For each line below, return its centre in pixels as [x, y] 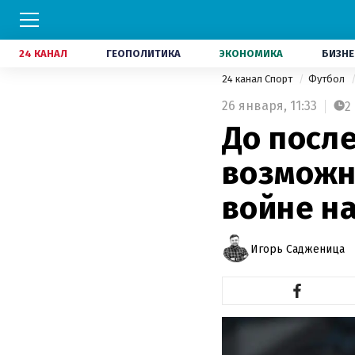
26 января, [254, 106]
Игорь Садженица [298, 249]
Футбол [328, 79]
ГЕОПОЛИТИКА [143, 53]
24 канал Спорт [258, 79]
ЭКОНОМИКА [251, 53]
